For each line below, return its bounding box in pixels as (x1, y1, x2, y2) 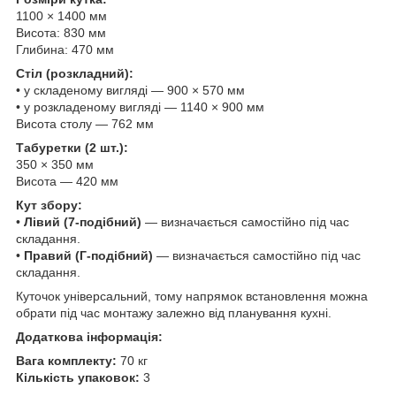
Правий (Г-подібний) (24, 248, 153, 263)
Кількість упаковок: (16, 370, 140, 385)
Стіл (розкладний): (16, 66, 133, 81)
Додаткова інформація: (16, 330, 163, 345)
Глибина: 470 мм (16, 42, 114, 57)
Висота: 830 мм (16, 26, 106, 41)
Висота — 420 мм (16, 174, 118, 189)
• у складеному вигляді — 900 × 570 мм (16, 83, 245, 98)
